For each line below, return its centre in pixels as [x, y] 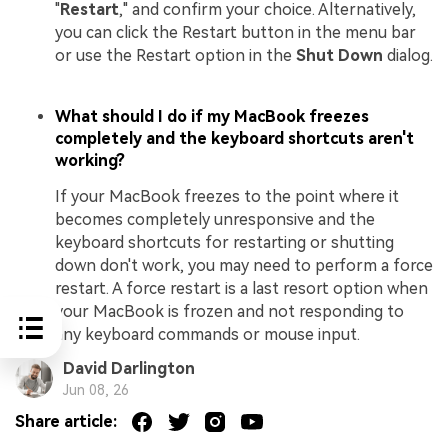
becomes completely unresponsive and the [215, 220]
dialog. [408, 55]
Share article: [66, 422]
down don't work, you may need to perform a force [244, 266]
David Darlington [128, 368]
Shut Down [339, 55]
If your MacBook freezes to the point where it [227, 197]
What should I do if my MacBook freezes [212, 117]
